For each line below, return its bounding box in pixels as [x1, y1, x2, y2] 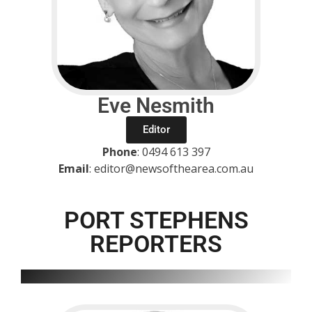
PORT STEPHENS [63, 205, 249, 234]
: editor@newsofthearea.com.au [89, 160, 253, 176]
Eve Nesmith [97, 93, 214, 118]
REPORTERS [90, 229, 222, 258]
